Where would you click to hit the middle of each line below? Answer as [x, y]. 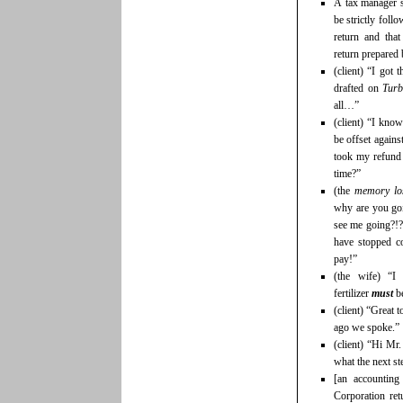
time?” [347, 174]
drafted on [358, 89]
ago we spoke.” [367, 328]
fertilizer [353, 294]
